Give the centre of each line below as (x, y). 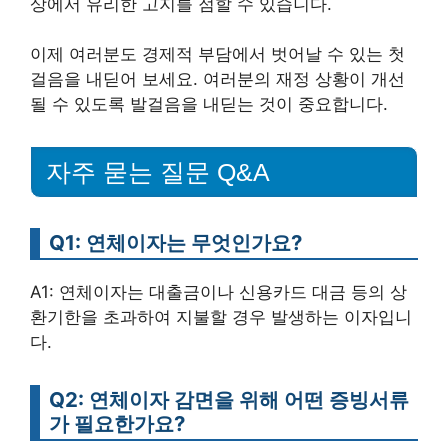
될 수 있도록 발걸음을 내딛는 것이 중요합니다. (209, 104)
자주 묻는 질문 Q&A (158, 172)
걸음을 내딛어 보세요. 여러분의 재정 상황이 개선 (217, 79)
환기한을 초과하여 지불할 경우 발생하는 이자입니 (221, 317)
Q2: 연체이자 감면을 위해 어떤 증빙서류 (229, 399)
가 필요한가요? (117, 423)
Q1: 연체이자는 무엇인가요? (175, 242)
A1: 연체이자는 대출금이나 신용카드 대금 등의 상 (218, 292)
